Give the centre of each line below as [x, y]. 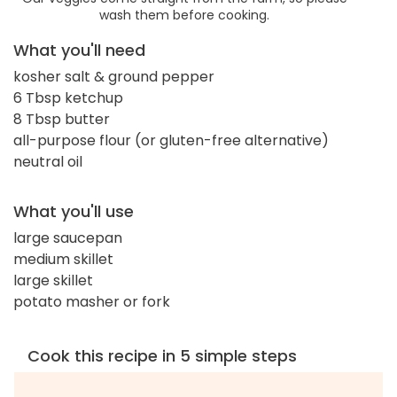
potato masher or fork [92, 301]
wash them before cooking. [184, 15]
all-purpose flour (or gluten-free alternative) [171, 140]
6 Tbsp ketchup [68, 97]
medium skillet [63, 259]
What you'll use [74, 211]
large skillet [53, 280]
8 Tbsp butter [62, 119]
